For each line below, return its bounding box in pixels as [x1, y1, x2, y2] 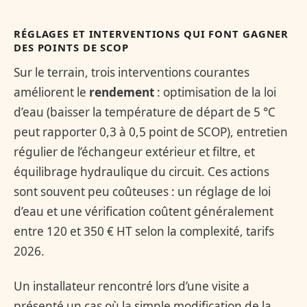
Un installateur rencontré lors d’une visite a [14, 278, 249, 294]
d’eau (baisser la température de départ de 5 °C [14, 103, 275, 120]
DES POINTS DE [14, 40, 101, 55]
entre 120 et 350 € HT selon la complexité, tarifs [14, 223, 274, 239]
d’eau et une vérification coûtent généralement [14, 203, 273, 219]
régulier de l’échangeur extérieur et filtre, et [14, 143, 255, 160]
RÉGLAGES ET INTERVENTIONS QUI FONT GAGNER [14, 27, 289, 41]
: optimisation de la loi [154, 84, 276, 100]
